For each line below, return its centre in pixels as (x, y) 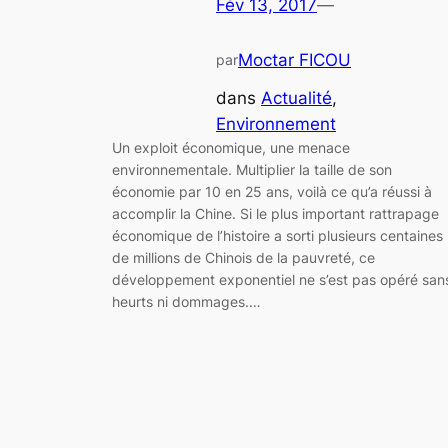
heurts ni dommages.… (186, 302)
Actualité (296, 98)
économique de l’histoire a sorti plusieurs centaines (277, 236)
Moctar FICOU (294, 59)
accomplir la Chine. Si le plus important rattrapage (275, 214)
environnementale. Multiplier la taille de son (252, 170)
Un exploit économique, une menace (231, 148)
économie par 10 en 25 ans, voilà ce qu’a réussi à (272, 192)
